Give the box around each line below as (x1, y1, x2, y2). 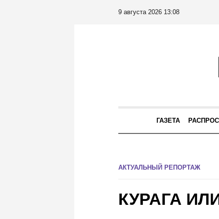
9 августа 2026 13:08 (118, 8, 179, 16)
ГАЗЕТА (156, 117, 180, 124)
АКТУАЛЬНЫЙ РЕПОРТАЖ (118, 164, 200, 171)
